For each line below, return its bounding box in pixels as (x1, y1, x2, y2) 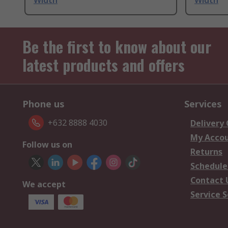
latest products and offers (22, 53, 185, 77)
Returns (190, 146, 222, 158)
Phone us (22, 98, 65, 110)
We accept (22, 179, 66, 190)
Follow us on (22, 139, 72, 151)
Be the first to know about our (22, 35, 211, 59)
